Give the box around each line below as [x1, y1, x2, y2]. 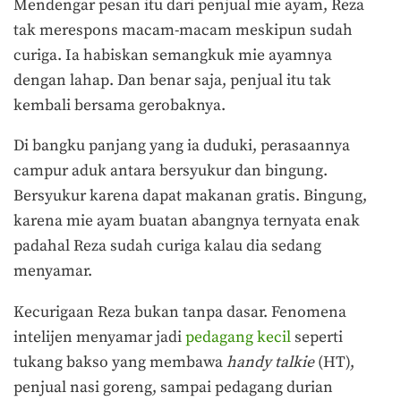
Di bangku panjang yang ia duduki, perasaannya [13, 136, 350, 157]
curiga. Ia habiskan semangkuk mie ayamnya [13, 45, 332, 65]
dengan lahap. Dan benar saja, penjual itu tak [13, 70, 331, 90]
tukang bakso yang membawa [13, 352, 226, 372]
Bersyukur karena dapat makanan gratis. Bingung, [13, 186, 367, 207]
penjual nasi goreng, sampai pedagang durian [13, 377, 333, 397]
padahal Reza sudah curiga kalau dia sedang [13, 236, 321, 257]
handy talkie [226, 352, 314, 372]
